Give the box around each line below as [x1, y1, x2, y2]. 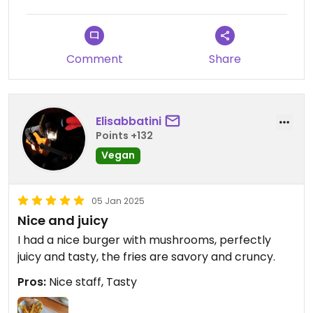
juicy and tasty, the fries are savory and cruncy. [17, 248, 275, 265]
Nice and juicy [17, 211, 108, 229]
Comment [66, 50, 123, 67]
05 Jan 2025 [92, 194, 145, 207]
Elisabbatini [96, 113, 161, 130]
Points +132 [96, 129, 153, 143]
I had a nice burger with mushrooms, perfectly [17, 231, 271, 248]
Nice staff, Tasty [46, 273, 137, 290]
